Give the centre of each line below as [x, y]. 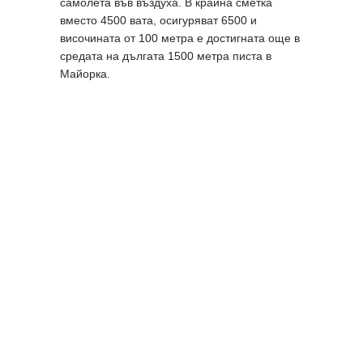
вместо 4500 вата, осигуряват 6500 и [158, 20]
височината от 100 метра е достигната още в [180, 38]
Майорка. [85, 73]
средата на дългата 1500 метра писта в [166, 56]
